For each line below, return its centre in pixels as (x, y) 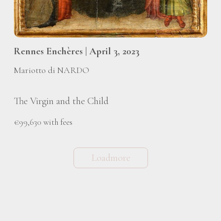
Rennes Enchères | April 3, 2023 (77, 52)
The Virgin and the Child (61, 101)
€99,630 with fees (43, 122)
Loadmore (110, 158)
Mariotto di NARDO (52, 70)
